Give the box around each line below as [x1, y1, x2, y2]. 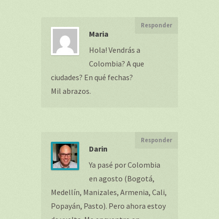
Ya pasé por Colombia [89, 160, 160, 170]
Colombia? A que [89, 59, 144, 68]
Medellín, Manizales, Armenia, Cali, [51, 187, 167, 197]
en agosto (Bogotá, [89, 174, 154, 183]
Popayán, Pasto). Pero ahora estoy [51, 201, 166, 211]
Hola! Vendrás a [89, 45, 140, 55]
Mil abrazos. [51, 86, 91, 96]
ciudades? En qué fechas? [51, 72, 133, 82]
